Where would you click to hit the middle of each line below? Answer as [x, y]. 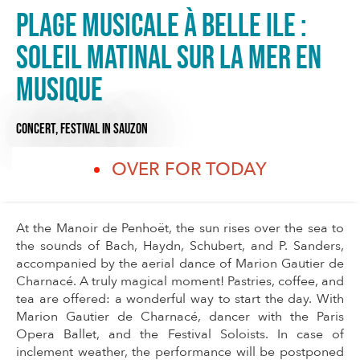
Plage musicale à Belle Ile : [162, 26]
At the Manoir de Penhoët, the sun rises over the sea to [180, 229]
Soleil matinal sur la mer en [169, 58]
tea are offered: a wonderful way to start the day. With [180, 299]
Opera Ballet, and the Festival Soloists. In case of [180, 335]
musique [59, 90]
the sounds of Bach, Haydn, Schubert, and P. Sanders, [180, 246]
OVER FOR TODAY [189, 170]
